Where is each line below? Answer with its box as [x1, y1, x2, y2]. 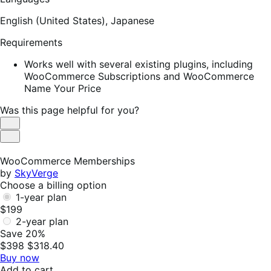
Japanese [111, 15, 154, 27]
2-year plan [16, 215, 68, 228]
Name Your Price [24, 82, 101, 95]
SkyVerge [15, 167, 58, 180]
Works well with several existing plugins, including [24, 58, 253, 71]
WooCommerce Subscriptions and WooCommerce [24, 70, 254, 83]
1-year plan [16, 191, 67, 204]
